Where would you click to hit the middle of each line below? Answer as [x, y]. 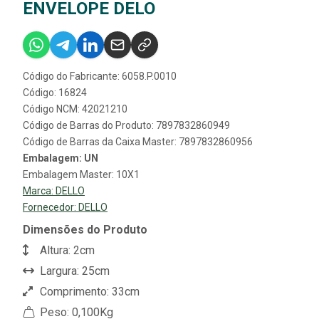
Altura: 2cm [66, 250]
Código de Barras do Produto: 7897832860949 [126, 125]
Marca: [39, 190]
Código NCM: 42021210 [75, 109]
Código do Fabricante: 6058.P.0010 [100, 76]
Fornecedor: [51, 207]
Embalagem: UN [61, 158]
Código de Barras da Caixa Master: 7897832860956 [138, 141]
